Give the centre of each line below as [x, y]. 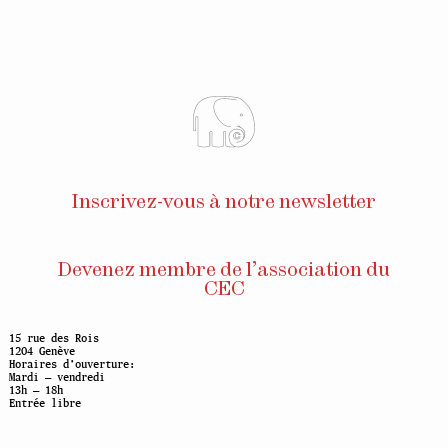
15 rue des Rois [53, 338]
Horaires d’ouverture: [71, 364]
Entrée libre [44, 403]
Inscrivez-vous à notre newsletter [224, 203]
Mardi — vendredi [56, 377]
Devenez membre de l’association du [224, 270]
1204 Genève [41, 351]
